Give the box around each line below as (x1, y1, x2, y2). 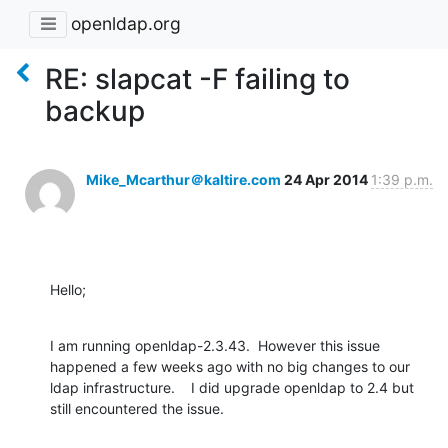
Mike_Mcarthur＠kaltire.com (86, 170, 281, 188)
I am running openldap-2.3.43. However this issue (50, 336, 380, 354)
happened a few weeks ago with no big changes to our (50, 357, 410, 375)
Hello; (50, 280, 86, 298)
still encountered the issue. (50, 399, 224, 417)
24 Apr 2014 (284, 170, 371, 188)
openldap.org (71, 13, 181, 35)
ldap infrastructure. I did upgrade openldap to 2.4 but (50, 378, 414, 396)
